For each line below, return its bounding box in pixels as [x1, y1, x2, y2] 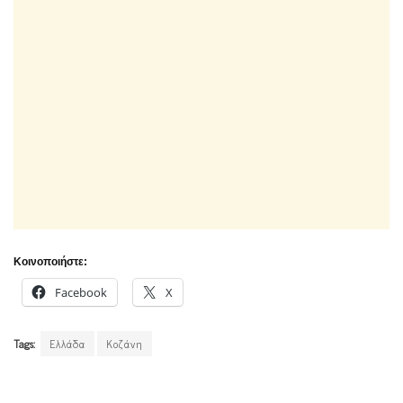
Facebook [55, 283, 107, 300]
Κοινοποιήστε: [13, 255, 87, 268]
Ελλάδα [49, 334, 85, 353]
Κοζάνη [106, 334, 143, 353]
